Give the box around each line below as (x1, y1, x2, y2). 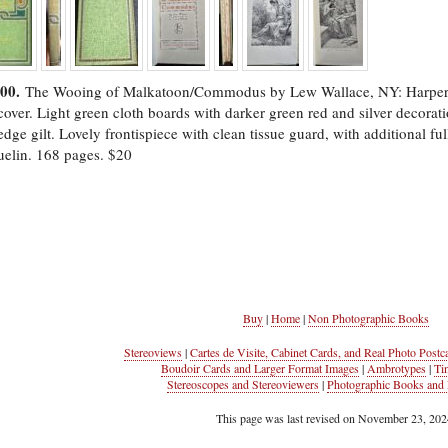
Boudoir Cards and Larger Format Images (160, 360, 359, 376)
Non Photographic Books (307, 310, 429, 326)
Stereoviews (123, 344, 182, 360)
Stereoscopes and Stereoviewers (166, 376, 319, 392)
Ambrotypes (366, 360, 426, 376)
